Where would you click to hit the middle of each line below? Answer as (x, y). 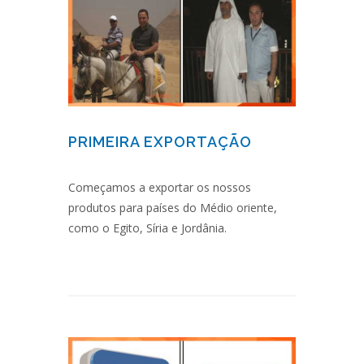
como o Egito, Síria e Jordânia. (147, 227)
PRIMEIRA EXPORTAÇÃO (160, 141)
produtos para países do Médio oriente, (173, 207)
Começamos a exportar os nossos (160, 187)
